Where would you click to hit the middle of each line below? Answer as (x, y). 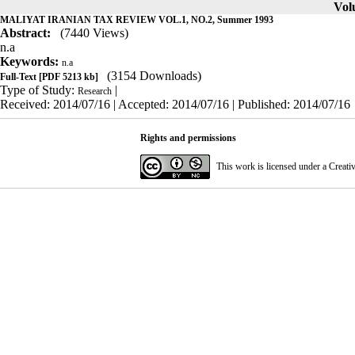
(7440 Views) (94, 33)
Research (95, 91)
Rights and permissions (188, 138)
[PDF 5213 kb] (67, 77)
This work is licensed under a (272, 166)
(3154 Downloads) (154, 76)
